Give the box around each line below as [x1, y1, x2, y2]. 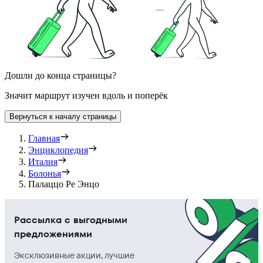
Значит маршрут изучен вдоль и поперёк [5, 90, 168, 101]
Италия [28, 157, 58, 167]
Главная [28, 133, 60, 144]
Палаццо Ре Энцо [28, 179, 99, 190]
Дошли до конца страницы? [5, 70, 116, 81]
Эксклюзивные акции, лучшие [14, 250, 134, 261]
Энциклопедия [28, 145, 88, 156]
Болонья [28, 168, 61, 179]
